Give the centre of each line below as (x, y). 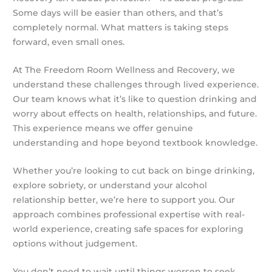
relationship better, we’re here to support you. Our (124, 199)
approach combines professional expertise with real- (129, 214)
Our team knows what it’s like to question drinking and (135, 99)
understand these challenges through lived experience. (136, 84)
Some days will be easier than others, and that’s (118, 13)
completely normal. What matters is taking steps (121, 28)
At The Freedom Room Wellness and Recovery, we (124, 70)
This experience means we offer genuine (103, 128)
